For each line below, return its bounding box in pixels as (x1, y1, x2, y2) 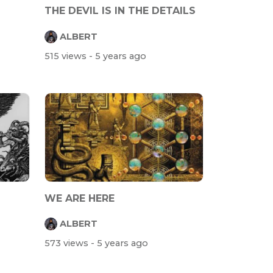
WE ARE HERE (44, 192, 115, 204)
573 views (44, 238, 91, 249)
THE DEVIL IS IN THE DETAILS (44, 5, 196, 17)
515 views (44, 50, 89, 62)
